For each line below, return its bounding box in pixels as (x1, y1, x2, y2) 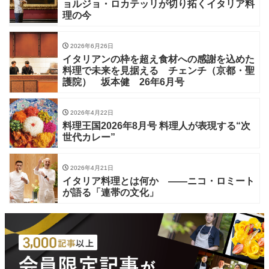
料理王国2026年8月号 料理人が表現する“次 (62, 120, 250, 131)
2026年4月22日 (68, 109, 113, 116)
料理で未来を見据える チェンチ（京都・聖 (62, 65, 255, 76)
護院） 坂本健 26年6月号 (62, 76, 232, 87)
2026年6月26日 (68, 42, 113, 49)
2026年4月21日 (68, 164, 113, 171)
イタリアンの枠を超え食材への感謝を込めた (62, 53, 255, 64)
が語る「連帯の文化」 (62, 187, 168, 198)
